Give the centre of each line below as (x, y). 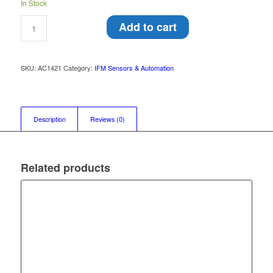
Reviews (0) (107, 119)
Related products (65, 168)
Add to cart (148, 27)
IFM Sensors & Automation (134, 68)
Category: (79, 68)
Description (49, 119)
